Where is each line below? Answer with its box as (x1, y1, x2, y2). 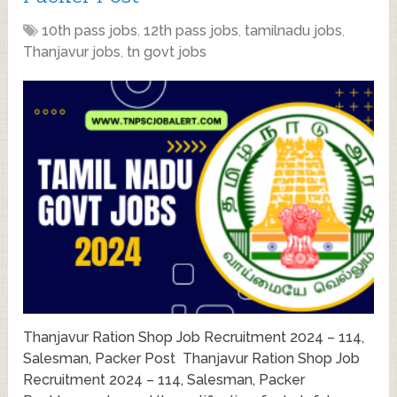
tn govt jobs (127, 43, 207, 60)
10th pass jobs (42, 21, 138, 39)
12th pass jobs (144, 21, 239, 39)
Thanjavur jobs (23, 43, 121, 60)
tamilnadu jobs (245, 21, 343, 39)
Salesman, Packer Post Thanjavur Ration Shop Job (23, 350, 361, 368)
